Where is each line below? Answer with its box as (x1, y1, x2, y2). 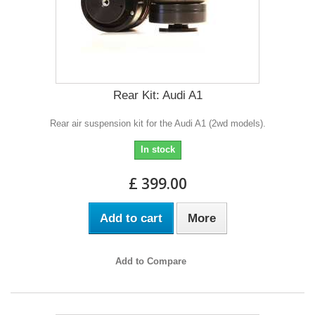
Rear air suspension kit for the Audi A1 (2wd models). (49, 117, 266, 129)
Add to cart (99, 211, 162, 225)
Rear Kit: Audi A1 (112, 88, 202, 102)
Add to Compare (115, 255, 186, 266)
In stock (140, 143, 175, 155)
